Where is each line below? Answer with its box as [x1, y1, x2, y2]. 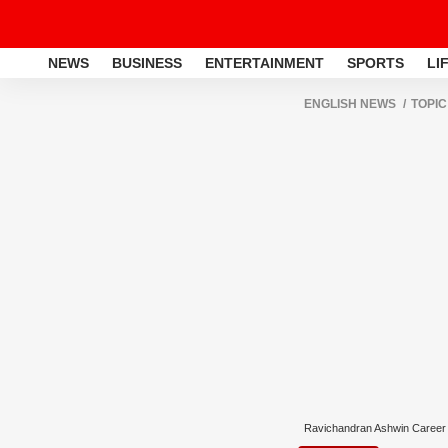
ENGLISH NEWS [304, 97, 396, 111]
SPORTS [347, 54, 404, 71]
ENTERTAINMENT [205, 54, 324, 71]
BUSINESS [112, 54, 182, 71]
